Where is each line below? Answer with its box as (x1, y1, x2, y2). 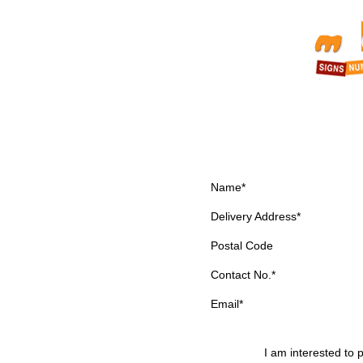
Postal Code (211, 238, 273, 252)
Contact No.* (211, 267, 275, 281)
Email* (211, 297, 243, 310)
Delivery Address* (211, 209, 301, 223)
